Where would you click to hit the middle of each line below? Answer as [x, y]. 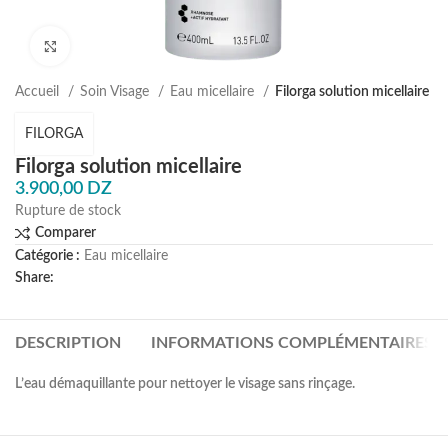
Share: [34, 278]
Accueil [39, 92]
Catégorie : [47, 256]
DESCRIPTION [68, 343]
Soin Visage [116, 92]
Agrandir [95, 46]
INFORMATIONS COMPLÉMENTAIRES [292, 343]
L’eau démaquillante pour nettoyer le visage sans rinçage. [185, 384]
